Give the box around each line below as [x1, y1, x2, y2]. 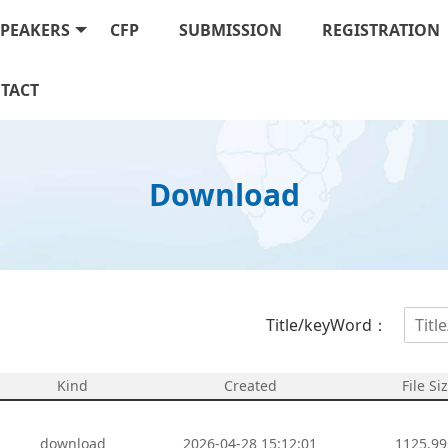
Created [223, 376, 277, 395]
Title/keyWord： [265, 314, 388, 336]
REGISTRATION [322, 19, 441, 41]
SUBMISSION [179, 19, 283, 41]
